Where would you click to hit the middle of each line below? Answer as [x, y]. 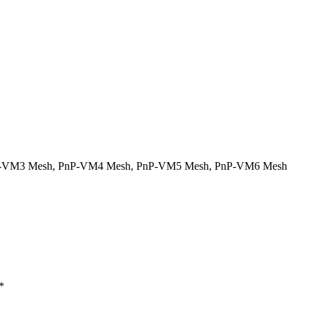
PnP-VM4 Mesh [94, 166]
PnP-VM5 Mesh [173, 166]
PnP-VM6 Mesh [251, 166]
